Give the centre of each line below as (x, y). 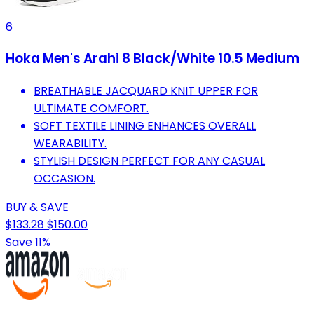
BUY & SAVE (37, 207)
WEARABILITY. (70, 143)
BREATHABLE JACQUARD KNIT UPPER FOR (146, 90)
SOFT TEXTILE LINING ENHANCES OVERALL (145, 125)
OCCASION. (64, 178)
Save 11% (28, 242)
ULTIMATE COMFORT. (91, 108)
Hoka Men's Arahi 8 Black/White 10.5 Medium (153, 59)
